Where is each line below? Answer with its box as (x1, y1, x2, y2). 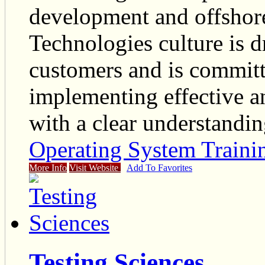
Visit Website (69, 163, 121, 173)
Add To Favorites (127, 163, 192, 173)
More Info (29, 163, 67, 173)
